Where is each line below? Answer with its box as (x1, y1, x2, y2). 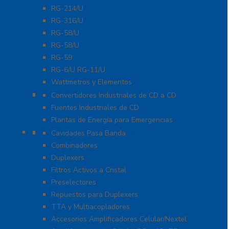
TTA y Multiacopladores (51, 202, 130, 212)
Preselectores (51, 177, 96, 188)
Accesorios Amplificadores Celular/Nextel (51, 214, 187, 224)
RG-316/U (51, 16, 83, 26)
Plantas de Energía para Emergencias (51, 115, 173, 125)
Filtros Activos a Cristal (51, 165, 126, 175)
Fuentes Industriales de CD (51, 103, 139, 113)
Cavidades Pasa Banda (51, 128, 126, 139)
